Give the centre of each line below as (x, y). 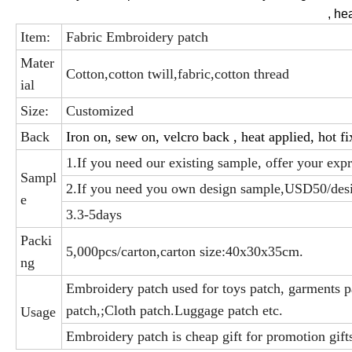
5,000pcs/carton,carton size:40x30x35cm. (185, 252)
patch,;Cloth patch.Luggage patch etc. (174, 311)
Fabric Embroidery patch (137, 37)
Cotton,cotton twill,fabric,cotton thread (178, 74)
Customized (100, 111)
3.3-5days (94, 215)
